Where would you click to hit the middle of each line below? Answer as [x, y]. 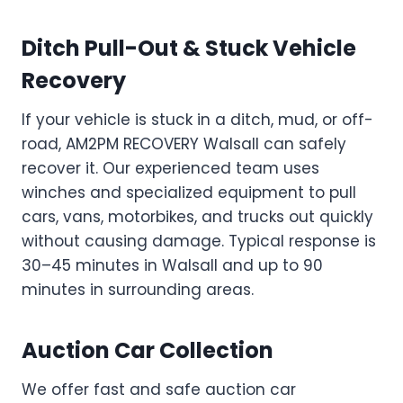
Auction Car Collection [148, 350]
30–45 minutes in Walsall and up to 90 [172, 265]
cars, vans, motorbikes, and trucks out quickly [197, 216]
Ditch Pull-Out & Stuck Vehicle [189, 48]
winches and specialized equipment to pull [189, 192]
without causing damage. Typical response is [199, 241]
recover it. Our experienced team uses [170, 168]
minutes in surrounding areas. [138, 289]
